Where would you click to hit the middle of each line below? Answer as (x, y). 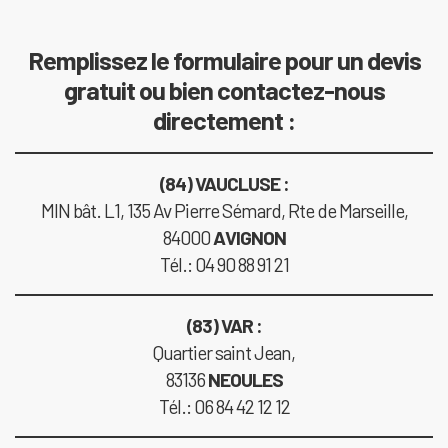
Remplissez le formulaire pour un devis (224, 60)
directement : (224, 120)
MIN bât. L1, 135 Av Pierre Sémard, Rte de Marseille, (224, 211)
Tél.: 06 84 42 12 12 (224, 407)
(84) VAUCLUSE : (224, 184)
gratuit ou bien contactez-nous (224, 90)
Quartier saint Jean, (224, 353)
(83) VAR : (224, 326)
